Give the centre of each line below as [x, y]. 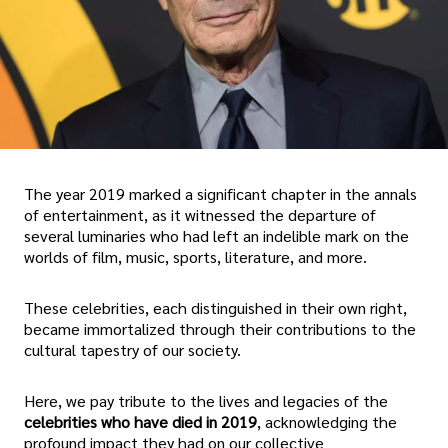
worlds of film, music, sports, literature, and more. [195, 257]
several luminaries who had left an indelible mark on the [216, 236]
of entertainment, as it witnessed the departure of [200, 215]
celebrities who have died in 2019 [140, 422]
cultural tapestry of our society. [132, 350]
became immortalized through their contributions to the [220, 329]
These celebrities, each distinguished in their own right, [215, 308]
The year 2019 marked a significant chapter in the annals [220, 194]
